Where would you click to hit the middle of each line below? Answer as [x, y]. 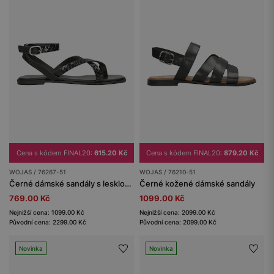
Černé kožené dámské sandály [197, 183]
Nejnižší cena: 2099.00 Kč [177, 212]
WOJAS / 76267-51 [38, 172]
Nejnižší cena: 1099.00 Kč [47, 212]
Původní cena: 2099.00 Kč [178, 222]
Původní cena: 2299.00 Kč [48, 222]
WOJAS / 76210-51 [168, 172]
